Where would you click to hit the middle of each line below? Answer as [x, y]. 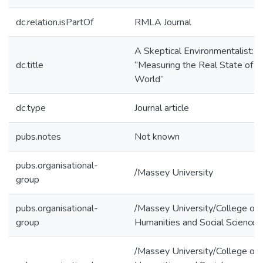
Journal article [162, 108]
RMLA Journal [163, 22]
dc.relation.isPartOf [55, 22]
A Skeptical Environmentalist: [194, 51]
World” [149, 79]
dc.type [31, 108]
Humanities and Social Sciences [198, 222]
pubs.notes [38, 137]
